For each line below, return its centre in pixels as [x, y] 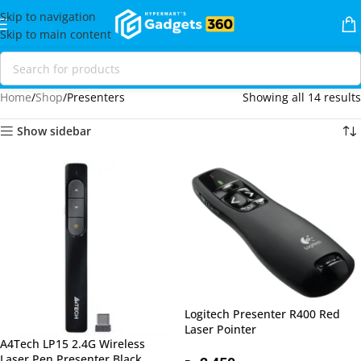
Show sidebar [54, 131]
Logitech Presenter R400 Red [262, 314]
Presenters [96, 97]
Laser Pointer [220, 330]
